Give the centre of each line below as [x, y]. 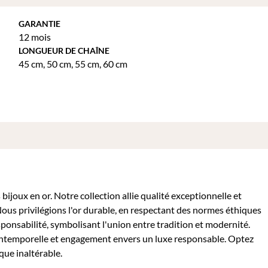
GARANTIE [39, 24]
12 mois [35, 37]
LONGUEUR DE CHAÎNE [64, 51]
